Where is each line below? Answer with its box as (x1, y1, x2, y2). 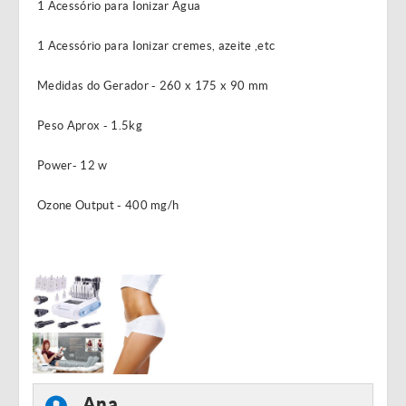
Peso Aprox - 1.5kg (37, 119, 142, 132)
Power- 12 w (37, 159, 108, 172)
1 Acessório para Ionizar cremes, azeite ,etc (37, 39, 275, 53)
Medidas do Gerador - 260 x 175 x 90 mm (37, 79, 269, 92)
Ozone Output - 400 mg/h (37, 198, 179, 212)
